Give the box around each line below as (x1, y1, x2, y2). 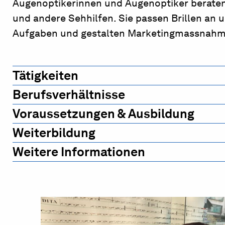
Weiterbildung (13, 125, 95, 140)
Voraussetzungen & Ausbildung (13, 106, 194, 121)
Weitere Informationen (13, 144, 145, 159)
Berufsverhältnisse (13, 87, 125, 102)
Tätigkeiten (13, 68, 78, 83)
